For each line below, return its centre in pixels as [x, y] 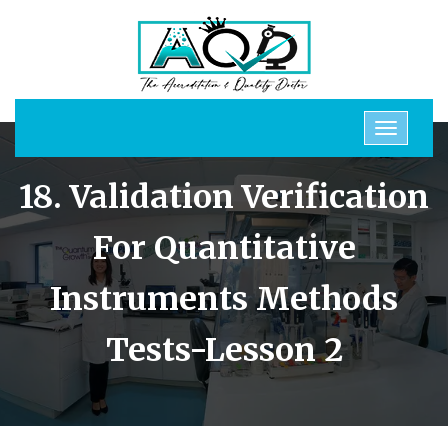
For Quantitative [224, 248]
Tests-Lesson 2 [224, 350]
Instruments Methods [224, 299]
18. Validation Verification [224, 197]
